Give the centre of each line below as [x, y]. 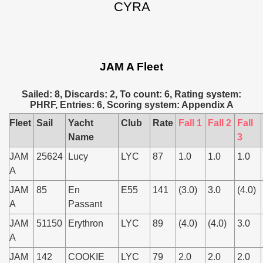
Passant [85, 204]
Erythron [86, 223]
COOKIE [86, 257]
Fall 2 [220, 123]
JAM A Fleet [131, 67]
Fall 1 [190, 123]
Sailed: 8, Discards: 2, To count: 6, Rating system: [131, 94]
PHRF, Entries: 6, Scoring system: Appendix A [131, 105]
